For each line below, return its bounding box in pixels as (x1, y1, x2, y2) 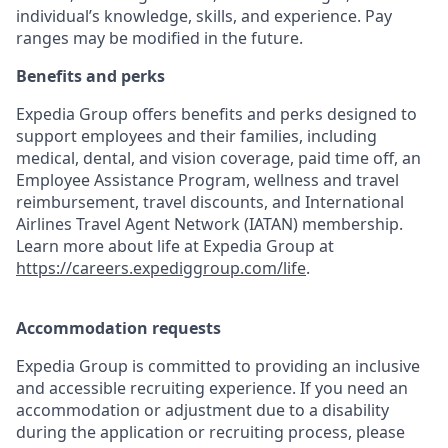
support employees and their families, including (16, 125, 377, 147)
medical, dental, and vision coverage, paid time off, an (16, 147, 421, 169)
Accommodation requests (16, 317, 221, 339)
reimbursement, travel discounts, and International (16, 191, 404, 213)
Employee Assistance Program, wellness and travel (16, 169, 399, 191)
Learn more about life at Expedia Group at (16, 235, 334, 257)
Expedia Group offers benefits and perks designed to (16, 103, 417, 125)
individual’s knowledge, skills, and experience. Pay (16, 5, 392, 27)
